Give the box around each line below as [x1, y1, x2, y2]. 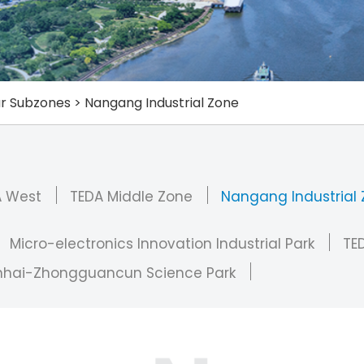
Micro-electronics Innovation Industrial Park [10, 234, 314, 253]
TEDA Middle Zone [70, 187, 193, 206]
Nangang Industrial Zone [84, 93, 239, 112]
